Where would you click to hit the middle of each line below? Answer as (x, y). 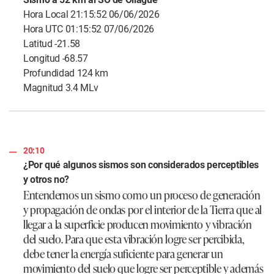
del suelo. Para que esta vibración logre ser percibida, (134, 239)
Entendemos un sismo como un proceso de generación (142, 195)
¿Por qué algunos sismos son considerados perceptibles (141, 165)
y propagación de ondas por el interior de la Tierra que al (143, 209)
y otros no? (46, 180)
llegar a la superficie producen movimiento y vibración (138, 224)
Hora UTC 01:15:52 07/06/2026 (89, 29)
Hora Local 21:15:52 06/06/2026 (91, 15)
